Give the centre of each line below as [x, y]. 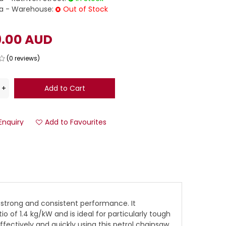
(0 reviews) [23, 59]
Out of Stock [86, 9]
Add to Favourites [76, 122]
